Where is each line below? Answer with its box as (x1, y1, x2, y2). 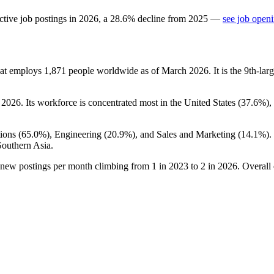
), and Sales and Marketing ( (132, 128, 241, 139)
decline (138, 13, 165, 24)
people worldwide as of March (66, 65, 189, 76)
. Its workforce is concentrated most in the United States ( (21, 97, 241, 108)
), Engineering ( (46, 128, 107, 139)
